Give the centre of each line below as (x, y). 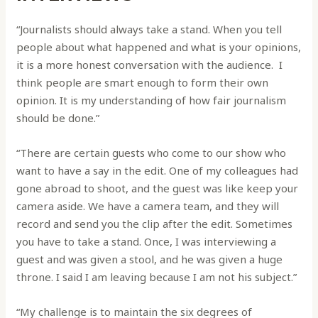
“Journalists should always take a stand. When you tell (149, 29)
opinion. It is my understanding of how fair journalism (152, 100)
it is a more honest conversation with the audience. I (150, 65)
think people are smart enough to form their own (143, 83)
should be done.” (58, 118)
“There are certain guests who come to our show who (152, 153)
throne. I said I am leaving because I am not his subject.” (157, 277)
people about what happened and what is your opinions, (159, 47)
